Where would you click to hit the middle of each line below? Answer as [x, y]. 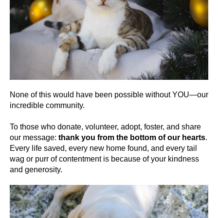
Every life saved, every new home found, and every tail [103, 148]
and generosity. [36, 169]
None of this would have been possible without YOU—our [109, 94]
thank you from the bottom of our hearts [132, 137]
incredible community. [47, 105]
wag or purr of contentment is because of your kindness [104, 159]
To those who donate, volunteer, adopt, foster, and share [105, 127]
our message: [34, 137]
